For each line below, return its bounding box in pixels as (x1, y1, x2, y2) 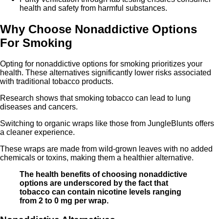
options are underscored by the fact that (20, 178, 168, 187)
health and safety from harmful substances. (20, 4, 167, 12)
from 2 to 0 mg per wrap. (20, 196, 109, 205)
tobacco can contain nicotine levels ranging (20, 187, 181, 196)
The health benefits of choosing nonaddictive (20, 170, 187, 178)
